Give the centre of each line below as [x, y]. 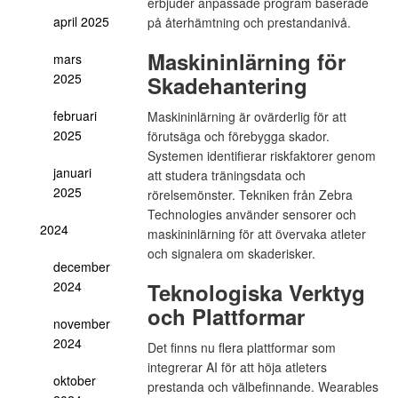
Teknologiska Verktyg [256, 292]
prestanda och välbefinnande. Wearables [263, 386]
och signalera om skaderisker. [231, 253]
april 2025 [81, 21]
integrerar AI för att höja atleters [237, 367]
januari [72, 172]
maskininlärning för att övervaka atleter [256, 234]
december [82, 267]
